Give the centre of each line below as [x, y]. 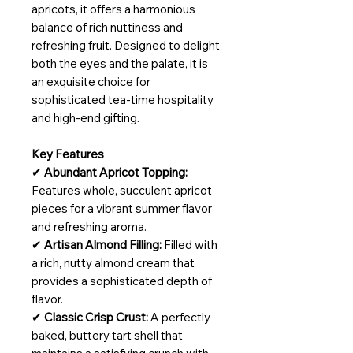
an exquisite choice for [91, 82]
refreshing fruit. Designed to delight [126, 45]
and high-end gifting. [85, 118]
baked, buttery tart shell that [107, 335]
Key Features [68, 154]
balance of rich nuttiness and [107, 27]
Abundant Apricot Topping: [116, 172]
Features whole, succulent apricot [122, 190]
